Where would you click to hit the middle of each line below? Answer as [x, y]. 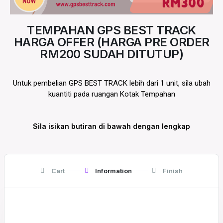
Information [114, 170]
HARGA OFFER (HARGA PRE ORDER [111, 42]
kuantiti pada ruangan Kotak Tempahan [111, 94]
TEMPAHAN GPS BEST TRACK [111, 30]
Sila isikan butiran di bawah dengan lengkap [111, 126]
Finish [172, 170]
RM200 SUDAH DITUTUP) [111, 54]
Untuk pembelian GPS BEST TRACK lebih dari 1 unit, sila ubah [111, 83]
